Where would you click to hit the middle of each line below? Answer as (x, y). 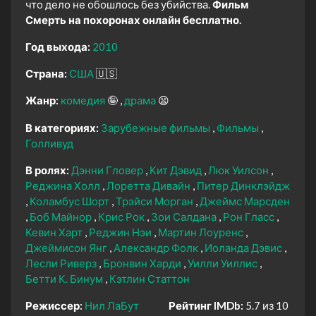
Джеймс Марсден (245, 201)
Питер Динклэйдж (243, 185)
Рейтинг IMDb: (206, 305)
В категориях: (62, 127)
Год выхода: (58, 46)
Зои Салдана (185, 216)
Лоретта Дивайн (150, 185)
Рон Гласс (250, 216)
